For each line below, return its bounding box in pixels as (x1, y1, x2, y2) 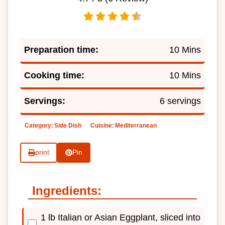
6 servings (160, 95, 201, 106)
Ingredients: (32, 183, 101, 197)
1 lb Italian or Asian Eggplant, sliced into (41, 212, 200, 222)
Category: (25, 122, 53, 129)
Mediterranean (115, 122, 157, 129)
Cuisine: (90, 122, 114, 129)
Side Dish (54, 122, 81, 129)
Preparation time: (24, 44, 98, 55)
